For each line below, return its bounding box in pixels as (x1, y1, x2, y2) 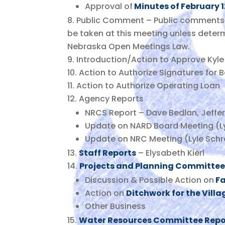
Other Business (85, 200, 146, 212)
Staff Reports (79, 147, 137, 159)
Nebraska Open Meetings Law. (67, 40, 190, 52)
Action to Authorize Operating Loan (76, 79, 220, 91)
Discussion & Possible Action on (85, 174, 214, 186)
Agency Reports (79, 92, 144, 104)
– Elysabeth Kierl (136, 147, 205, 159)
